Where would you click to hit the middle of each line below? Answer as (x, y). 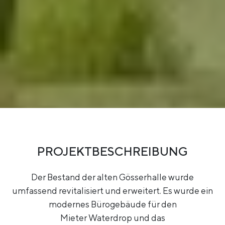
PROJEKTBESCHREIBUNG (113, 151)
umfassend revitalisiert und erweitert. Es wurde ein (113, 191)
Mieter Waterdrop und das (113, 218)
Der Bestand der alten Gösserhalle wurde (113, 177)
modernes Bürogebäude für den (113, 204)
